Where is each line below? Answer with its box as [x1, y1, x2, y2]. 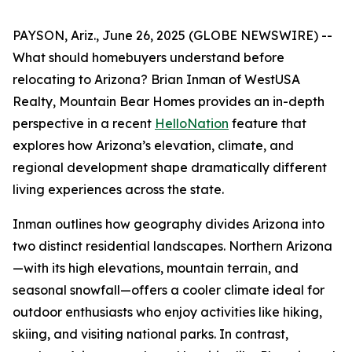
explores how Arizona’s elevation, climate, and [13, 137, 294, 153]
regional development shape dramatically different [13, 159, 327, 175]
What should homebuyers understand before [13, 49, 284, 65]
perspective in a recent [13, 115, 155, 131]
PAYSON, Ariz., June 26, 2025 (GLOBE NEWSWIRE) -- [13, 27, 332, 43]
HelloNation [155, 115, 229, 131]
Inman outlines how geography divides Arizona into [13, 216, 324, 232]
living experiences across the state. [13, 181, 224, 197]
